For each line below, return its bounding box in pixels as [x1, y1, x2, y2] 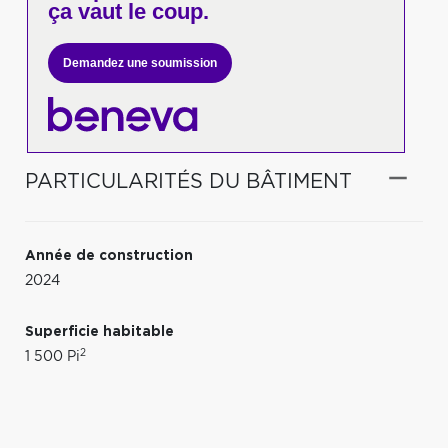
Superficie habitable [25, 324, 174, 339]
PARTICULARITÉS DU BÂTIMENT [25, 171, 352, 192]
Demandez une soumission [62, 56, 217, 70]
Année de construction [25, 248, 193, 263]
